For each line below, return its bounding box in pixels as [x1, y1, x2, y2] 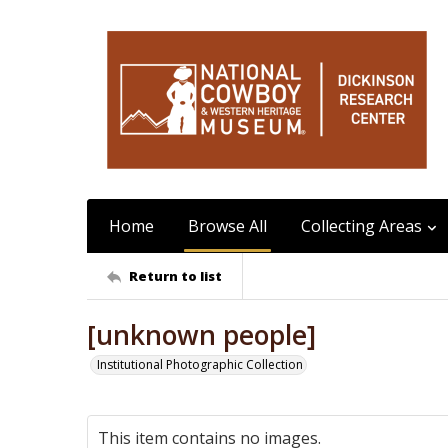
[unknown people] [87, 317, 316, 353]
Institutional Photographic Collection [97, 356, 303, 373]
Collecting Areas [301, 215, 422, 237]
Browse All [188, 215, 267, 237]
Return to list [129, 266, 222, 285]
